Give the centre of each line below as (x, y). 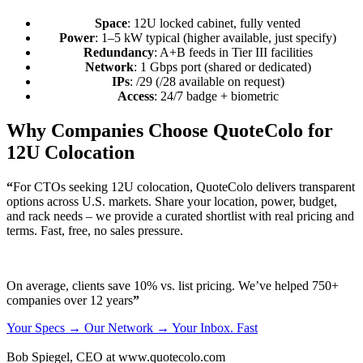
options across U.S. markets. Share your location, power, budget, (172, 201)
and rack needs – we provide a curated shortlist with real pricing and (180, 216)
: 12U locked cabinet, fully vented (214, 23)
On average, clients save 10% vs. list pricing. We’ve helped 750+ (173, 285)
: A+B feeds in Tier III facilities (233, 52)
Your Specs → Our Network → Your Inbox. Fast (132, 327)
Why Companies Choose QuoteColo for (170, 130)
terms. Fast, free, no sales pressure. (95, 230)
